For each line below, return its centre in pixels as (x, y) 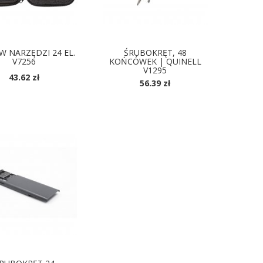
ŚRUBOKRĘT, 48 (155, 53)
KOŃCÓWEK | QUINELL (155, 62)
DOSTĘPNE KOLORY (155, 95)
